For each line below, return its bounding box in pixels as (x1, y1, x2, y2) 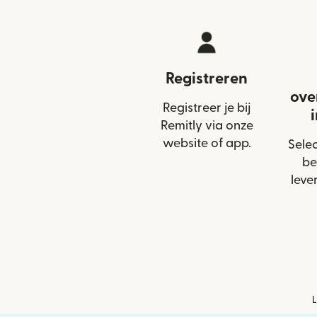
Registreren (166, 71, 248, 87)
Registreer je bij (163, 102, 250, 115)
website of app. (162, 137, 251, 150)
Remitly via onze (160, 120, 253, 132)
